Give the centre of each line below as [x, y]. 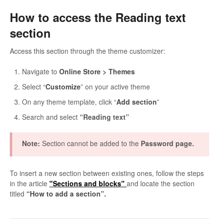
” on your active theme [115, 87]
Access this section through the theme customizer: [88, 51]
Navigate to [41, 72]
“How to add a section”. [66, 194]
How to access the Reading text [98, 17]
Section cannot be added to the [91, 143]
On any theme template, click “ [69, 102]
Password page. [167, 143]
